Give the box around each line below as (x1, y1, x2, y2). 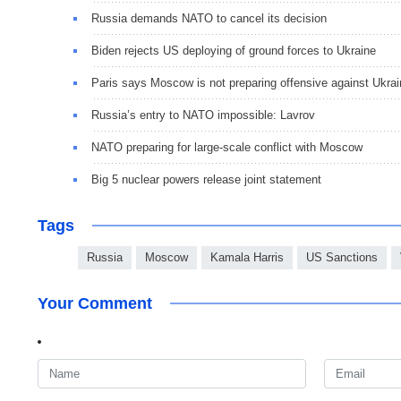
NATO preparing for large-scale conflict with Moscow (91, 141, 363, 154)
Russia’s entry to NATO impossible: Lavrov (91, 108, 315, 122)
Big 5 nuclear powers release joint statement (91, 173, 321, 186)
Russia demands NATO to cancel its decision (91, 12, 327, 25)
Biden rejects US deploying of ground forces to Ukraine (91, 44, 376, 57)
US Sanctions (306, 251, 378, 264)
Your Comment (38, 294, 152, 312)
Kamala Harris (210, 251, 284, 264)
